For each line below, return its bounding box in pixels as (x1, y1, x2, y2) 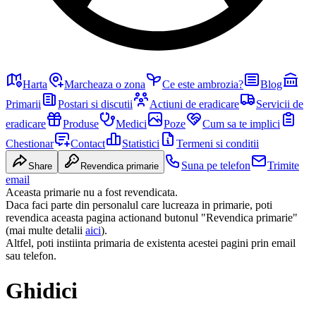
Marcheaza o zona (64, 78, 145, 91)
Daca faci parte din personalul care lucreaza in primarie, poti (6, 199, 272, 212)
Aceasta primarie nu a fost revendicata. (6, 186, 178, 199)
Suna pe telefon (181, 159, 250, 172)
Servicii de (256, 98, 303, 111)
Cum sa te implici (202, 118, 280, 130)
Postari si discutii (58, 98, 133, 111)
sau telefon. (6, 250, 56, 262)
